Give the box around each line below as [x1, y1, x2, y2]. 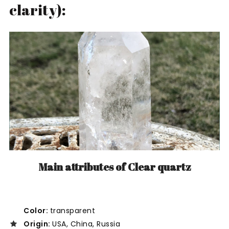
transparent [50, 205, 95, 216]
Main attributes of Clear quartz [38, 159, 191, 174]
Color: [24, 205, 50, 216]
